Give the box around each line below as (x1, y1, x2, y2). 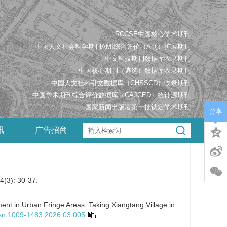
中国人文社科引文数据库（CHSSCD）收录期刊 (51, 79, 191, 87)
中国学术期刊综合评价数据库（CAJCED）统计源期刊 (32, 91, 191, 99)
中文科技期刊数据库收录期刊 (105, 55, 191, 62)
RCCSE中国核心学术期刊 (115, 30, 191, 38)
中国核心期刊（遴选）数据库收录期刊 (79, 67, 191, 74)
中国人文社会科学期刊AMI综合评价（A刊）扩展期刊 (35, 43, 191, 50)
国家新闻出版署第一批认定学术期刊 (85, 103, 191, 111)
